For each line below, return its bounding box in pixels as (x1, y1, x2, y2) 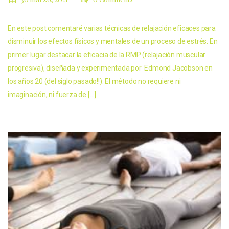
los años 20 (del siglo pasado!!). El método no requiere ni (8, 77, 181, 85)
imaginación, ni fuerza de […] (8, 90, 97, 99)
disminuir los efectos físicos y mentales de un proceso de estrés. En (8, 37, 218, 45)
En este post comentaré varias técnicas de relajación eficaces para (8, 24, 216, 32)
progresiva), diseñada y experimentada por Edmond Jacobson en (8, 63, 213, 72)
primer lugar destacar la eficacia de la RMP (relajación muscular (8, 50, 206, 59)
